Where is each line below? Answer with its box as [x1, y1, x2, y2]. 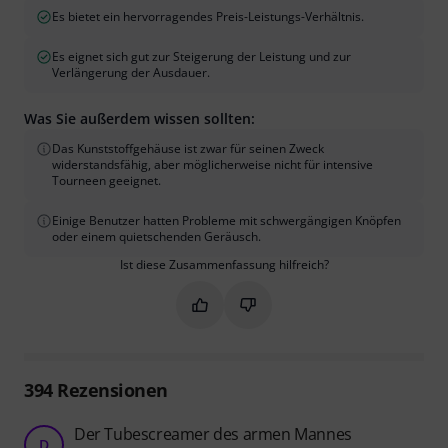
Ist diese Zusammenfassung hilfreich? [119, 255, 329, 273]
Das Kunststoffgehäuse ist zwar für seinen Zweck [52, 139, 324, 157]
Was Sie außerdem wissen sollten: [24, 108, 255, 128]
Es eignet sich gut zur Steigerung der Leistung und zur [52, 47, 351, 65]
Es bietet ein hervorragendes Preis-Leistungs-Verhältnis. [52, 7, 364, 25]
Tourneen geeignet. [52, 171, 161, 189]
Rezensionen [52, 377, 168, 402]
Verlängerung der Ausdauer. [52, 63, 210, 81]
